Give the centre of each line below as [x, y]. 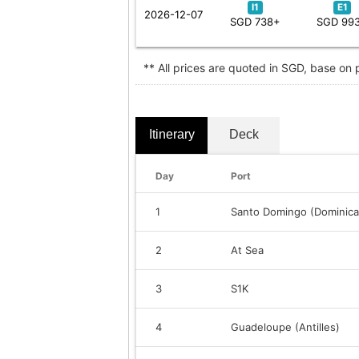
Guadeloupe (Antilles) [285, 327]
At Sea [247, 250]
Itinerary [171, 134]
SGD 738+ [255, 21]
